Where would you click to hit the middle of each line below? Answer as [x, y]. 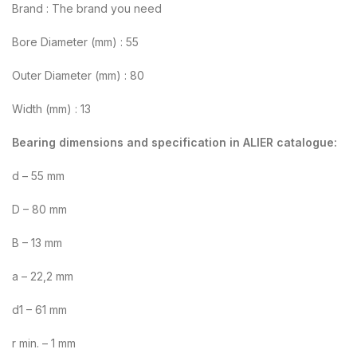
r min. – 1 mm [44, 343]
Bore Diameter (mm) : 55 [75, 41]
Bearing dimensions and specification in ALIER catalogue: [175, 142]
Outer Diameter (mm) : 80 [78, 75]
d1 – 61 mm [39, 309]
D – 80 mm [39, 209]
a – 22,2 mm [43, 276]
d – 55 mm [38, 175]
